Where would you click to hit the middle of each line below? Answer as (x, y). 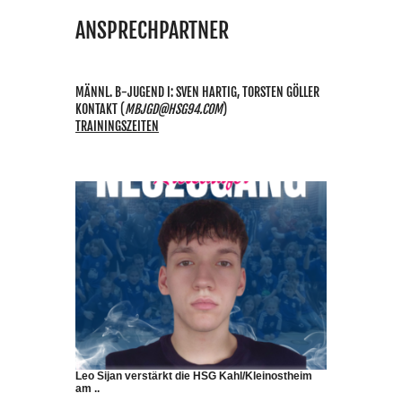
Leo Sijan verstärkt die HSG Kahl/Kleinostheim (194, 376)
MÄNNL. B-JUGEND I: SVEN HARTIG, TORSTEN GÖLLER (197, 92)
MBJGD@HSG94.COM (174, 109)
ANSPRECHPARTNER (152, 31)
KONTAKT (96, 109)
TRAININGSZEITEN (117, 127)
